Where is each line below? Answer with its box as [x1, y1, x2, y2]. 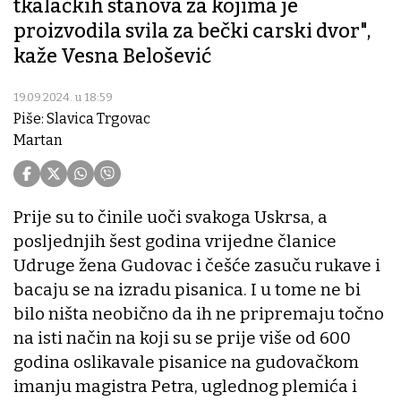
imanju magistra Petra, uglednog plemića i [13, 376, 357, 397]
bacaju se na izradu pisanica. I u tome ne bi [13, 279, 361, 301]
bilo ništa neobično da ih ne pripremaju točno [13, 303, 384, 325]
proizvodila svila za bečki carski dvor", [13, 19, 371, 44]
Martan [13, 132, 63, 149]
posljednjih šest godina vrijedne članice [13, 231, 337, 252]
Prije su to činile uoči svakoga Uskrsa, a [13, 207, 328, 228]
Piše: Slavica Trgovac [13, 110, 150, 128]
